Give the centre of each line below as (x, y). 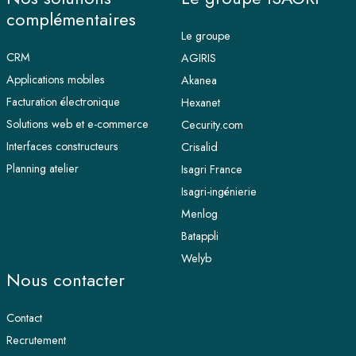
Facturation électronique (63, 102)
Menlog (199, 214)
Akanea (199, 81)
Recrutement (36, 341)
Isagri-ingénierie (219, 192)
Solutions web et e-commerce (77, 124)
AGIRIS (199, 58)
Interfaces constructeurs (62, 147)
